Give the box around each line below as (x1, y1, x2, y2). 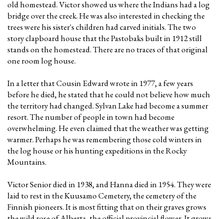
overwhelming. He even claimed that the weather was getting (7, 123, 209, 133)
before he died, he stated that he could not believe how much (7, 89, 210, 100)
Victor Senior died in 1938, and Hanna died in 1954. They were (7, 179, 211, 190)
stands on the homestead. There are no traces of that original (7, 44, 208, 55)
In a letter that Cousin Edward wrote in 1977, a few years (7, 78, 193, 88)
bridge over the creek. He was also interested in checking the (7, 10, 205, 21)
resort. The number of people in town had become (7, 111, 175, 122)
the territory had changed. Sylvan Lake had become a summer (7, 100, 208, 111)
